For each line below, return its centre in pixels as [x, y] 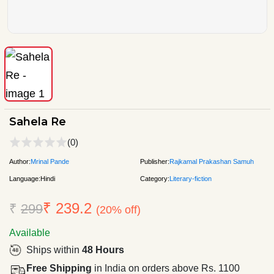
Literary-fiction [191, 178]
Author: [20, 161]
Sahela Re [38, 121]
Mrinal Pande [50, 161]
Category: [155, 178]
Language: [25, 178]
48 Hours [103, 250]
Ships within [54, 250]
